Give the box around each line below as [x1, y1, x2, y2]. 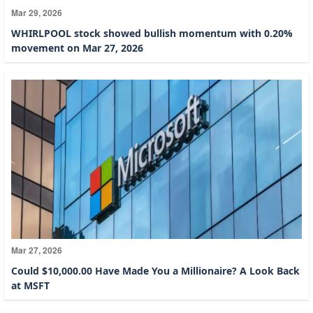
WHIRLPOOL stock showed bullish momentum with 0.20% [11, 26, 293, 40]
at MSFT [11, 278, 50, 292]
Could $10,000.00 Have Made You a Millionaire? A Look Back [11, 263, 300, 277]
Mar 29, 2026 [11, 6, 62, 19]
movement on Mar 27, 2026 [11, 41, 143, 54]
